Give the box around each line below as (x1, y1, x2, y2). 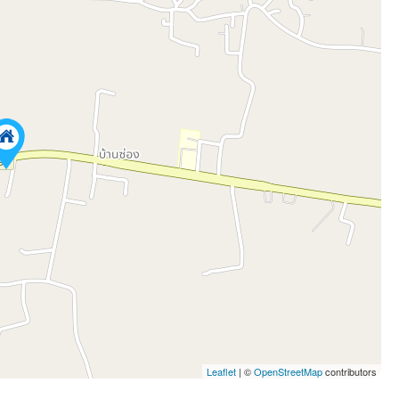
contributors (322, 364, 378, 379)
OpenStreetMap (254, 364, 323, 379)
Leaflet (207, 364, 237, 379)
